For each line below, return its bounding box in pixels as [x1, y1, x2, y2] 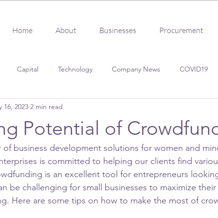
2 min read [30, 102, 63, 111]
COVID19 [180, 64, 208, 73]
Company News [112, 64, 160, 73]
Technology [58, 64, 92, 73]
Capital [17, 64, 38, 73]
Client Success [22, 103, 66, 112]
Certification [145, 103, 182, 112]
